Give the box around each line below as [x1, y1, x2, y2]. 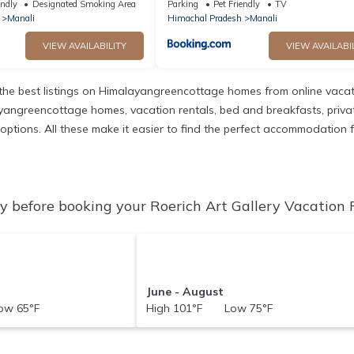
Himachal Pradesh [168, 13, 242, 24]
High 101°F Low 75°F [146, 300, 273, 315]
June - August [146, 284, 224, 299]
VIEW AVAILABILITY [43, 40, 126, 51]
